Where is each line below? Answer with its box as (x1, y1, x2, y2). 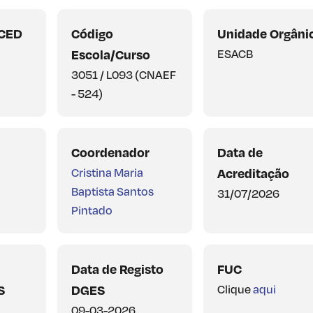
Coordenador (71, 143, 150, 160)
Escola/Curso (71, 45, 150, 62)
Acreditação (217, 164, 290, 181)
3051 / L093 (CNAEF (71, 66, 176, 82)
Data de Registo (71, 260, 163, 277)
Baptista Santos (71, 183, 154, 198)
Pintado (71, 202, 112, 217)
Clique (217, 281, 254, 296)
